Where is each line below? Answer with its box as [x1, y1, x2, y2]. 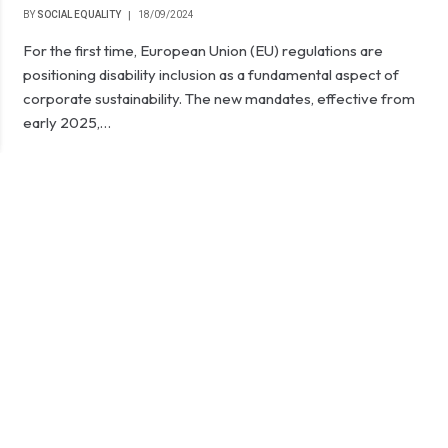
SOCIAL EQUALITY [37, 9, 122, 20]
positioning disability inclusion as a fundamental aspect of [23, 65, 400, 84]
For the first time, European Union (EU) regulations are [23, 41, 384, 60]
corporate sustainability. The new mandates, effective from [23, 89, 416, 108]
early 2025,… [23, 113, 112, 132]
